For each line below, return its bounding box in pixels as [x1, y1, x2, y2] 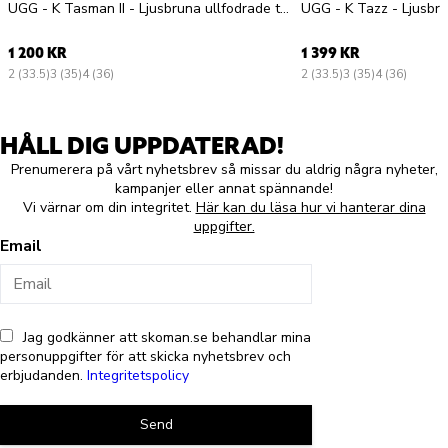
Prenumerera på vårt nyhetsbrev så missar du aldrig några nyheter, [10, 159, 438, 179]
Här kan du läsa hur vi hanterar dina [195, 197, 426, 217]
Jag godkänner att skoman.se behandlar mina [23, 327, 311, 347]
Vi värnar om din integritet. [22, 197, 196, 217]
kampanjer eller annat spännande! [115, 178, 333, 198]
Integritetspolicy [87, 365, 189, 385]
